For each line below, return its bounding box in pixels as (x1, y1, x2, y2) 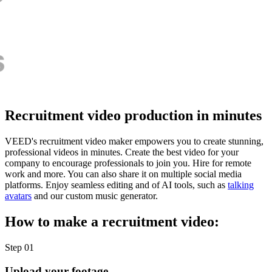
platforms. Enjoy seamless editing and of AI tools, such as (5, 180, 228, 191)
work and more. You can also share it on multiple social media (5, 169, 242, 180)
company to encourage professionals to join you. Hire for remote (5, 158, 251, 169)
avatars (5, 191, 32, 202)
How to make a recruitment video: (5, 214, 219, 230)
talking (228, 180, 254, 191)
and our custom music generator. (32, 191, 158, 202)
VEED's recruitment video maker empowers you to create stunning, (5, 136, 263, 147)
